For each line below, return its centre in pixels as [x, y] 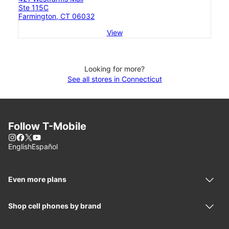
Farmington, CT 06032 [56, 16]
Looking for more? [114, 69]
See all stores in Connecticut [114, 79]
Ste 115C [33, 8]
